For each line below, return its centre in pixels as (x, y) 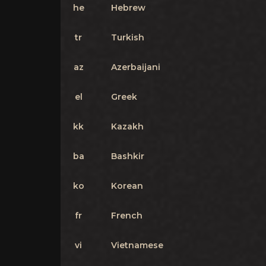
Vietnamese (137, 245)
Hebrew (128, 8)
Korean (127, 186)
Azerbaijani (136, 67)
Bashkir (128, 156)
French (127, 216)
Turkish (128, 37)
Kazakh (127, 126)
